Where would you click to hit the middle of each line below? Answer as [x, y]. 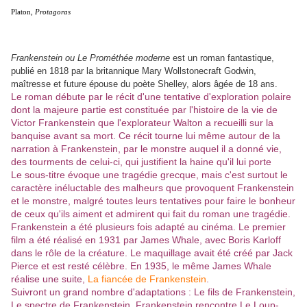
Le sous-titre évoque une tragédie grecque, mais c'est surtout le [149, 175]
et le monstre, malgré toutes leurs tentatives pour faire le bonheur [153, 201]
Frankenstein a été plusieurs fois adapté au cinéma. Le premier [148, 227]
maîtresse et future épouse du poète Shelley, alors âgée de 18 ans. [144, 84]
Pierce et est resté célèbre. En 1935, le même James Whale [141, 266]
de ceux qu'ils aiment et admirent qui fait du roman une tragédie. [151, 214]
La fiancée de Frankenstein [147, 279]
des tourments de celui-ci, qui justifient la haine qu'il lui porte [141, 162]
